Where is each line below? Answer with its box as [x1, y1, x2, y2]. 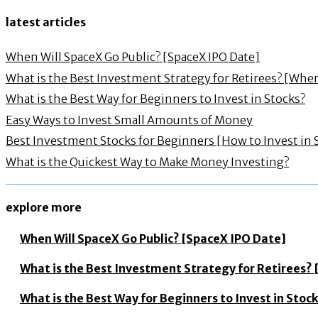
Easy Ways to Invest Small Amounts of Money [6, 112, 253, 127]
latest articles [6, 14, 86, 29]
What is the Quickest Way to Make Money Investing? [6, 154, 289, 169]
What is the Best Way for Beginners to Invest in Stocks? [6, 92, 305, 106]
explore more [6, 199, 82, 214]
